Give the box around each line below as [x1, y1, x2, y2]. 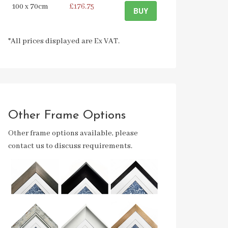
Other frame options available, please [8, 129, 138, 138]
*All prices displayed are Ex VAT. [8, 37, 120, 46]
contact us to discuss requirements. [8, 141, 132, 151]
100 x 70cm [12, 2, 48, 11]
